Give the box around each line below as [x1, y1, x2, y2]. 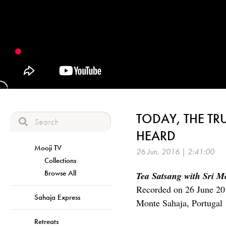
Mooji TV [34, 142, 62, 153]
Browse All [44, 167, 76, 178]
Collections [44, 155, 76, 165]
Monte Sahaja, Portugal [136, 197, 222, 209]
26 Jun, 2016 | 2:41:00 [136, 146, 214, 157]
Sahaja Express [34, 192, 80, 202]
